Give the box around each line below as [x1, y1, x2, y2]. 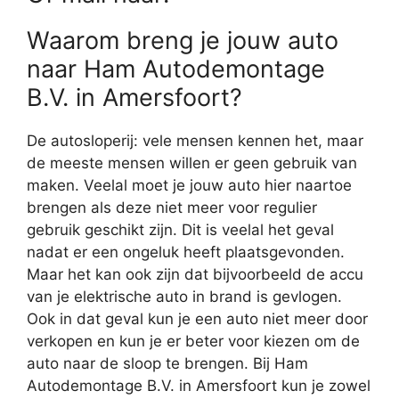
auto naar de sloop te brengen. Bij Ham [27, 354, 308, 373]
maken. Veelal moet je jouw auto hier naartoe [27, 176, 352, 195]
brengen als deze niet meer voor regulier [27, 199, 317, 217]
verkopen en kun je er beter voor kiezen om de [27, 332, 360, 351]
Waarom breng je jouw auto [27, 26, 338, 56]
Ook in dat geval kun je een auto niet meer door [27, 310, 368, 329]
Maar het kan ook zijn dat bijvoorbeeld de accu [27, 265, 363, 284]
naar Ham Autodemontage [27, 54, 325, 85]
